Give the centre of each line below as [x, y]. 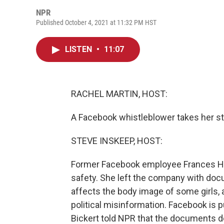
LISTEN [79, 49]
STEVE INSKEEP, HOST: [117, 141]
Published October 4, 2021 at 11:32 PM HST [96, 22]
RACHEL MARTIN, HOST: [119, 94]
